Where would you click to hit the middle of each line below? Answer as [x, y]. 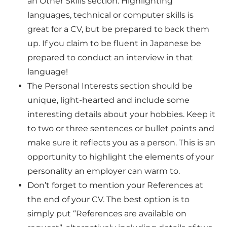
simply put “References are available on [107, 214]
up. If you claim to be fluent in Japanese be [115, 44]
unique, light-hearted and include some [109, 100]
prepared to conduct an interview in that [110, 58]
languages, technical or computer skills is [111, 15]
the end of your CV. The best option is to [109, 200]
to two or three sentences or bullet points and [121, 129]
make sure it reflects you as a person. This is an [122, 143]
